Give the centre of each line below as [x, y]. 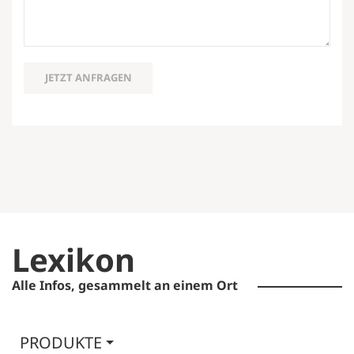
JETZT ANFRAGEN [88, 78]
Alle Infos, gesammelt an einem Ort [125, 285]
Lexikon [73, 259]
